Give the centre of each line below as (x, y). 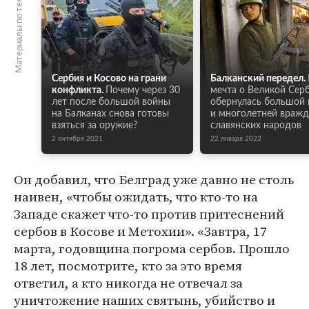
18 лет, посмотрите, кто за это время (128, 266)
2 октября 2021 (77, 139)
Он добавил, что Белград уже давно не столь (154, 179)
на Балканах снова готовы (110, 114)
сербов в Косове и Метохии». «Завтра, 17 (140, 231)
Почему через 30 (143, 90)
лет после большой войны (111, 102)
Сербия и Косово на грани (109, 79)
